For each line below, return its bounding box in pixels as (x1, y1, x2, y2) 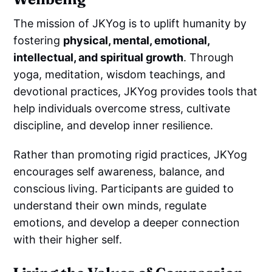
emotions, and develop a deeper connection (13, 216, 240, 229)
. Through (183, 50, 234, 64)
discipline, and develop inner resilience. (13, 118, 214, 132)
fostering (13, 33, 64, 47)
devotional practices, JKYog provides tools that (13, 84, 258, 98)
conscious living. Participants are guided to (13, 182, 234, 195)
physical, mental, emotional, (63, 33, 210, 47)
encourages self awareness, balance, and (13, 165, 225, 178)
